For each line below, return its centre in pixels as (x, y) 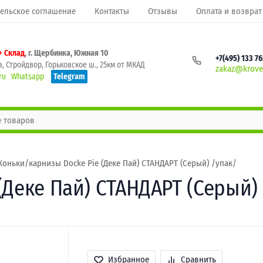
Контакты (112, 11)
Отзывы (163, 11)
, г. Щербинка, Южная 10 (67, 53)
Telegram (69, 76)
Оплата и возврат (229, 11)
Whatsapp (28, 76)
